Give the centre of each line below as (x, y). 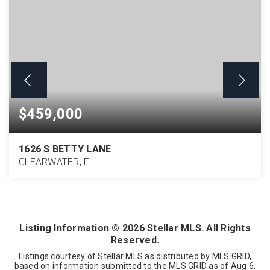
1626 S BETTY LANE (65, 149)
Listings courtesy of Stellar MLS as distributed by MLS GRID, (135, 256)
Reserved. (135, 240)
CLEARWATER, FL (57, 162)
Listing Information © (71, 228)
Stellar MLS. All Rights (197, 228)
